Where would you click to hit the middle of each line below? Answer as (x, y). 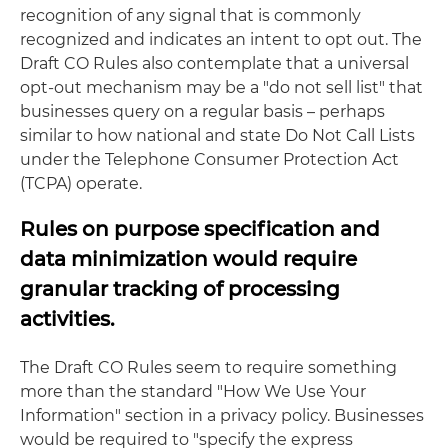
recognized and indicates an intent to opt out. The (221, 39)
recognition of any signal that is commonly (190, 15)
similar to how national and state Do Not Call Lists (217, 135)
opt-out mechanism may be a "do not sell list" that (221, 87)
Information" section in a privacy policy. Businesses (222, 415)
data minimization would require (188, 259)
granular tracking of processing (180, 289)
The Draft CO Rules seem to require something (208, 367)
